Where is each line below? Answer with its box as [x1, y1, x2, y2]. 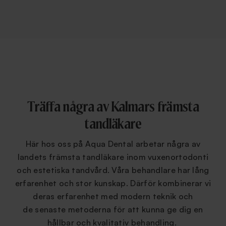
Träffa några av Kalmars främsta [27, 100, 199, 115]
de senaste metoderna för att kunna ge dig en [23, 204, 203, 215]
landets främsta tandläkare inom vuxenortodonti [17, 152, 209, 162]
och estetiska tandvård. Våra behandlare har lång [17, 165, 209, 176]
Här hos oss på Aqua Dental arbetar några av [25, 139, 201, 149]
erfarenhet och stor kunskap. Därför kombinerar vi [15, 178, 211, 189]
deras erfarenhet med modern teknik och [33, 191, 193, 202]
